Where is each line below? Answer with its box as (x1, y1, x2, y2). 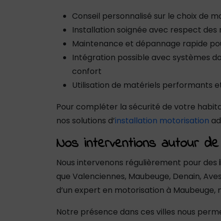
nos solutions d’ (56, 114, 115, 126)
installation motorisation (115, 114, 209, 126)
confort (72, 65, 102, 77)
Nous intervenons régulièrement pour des (56, 156, 219, 168)
